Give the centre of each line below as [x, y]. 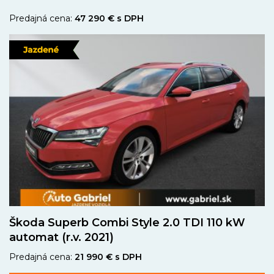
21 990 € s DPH [108, 257]
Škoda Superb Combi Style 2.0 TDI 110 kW [127, 222]
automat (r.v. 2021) [61, 237]
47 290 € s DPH [109, 18]
